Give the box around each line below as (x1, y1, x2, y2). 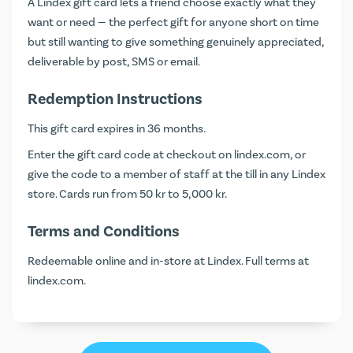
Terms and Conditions (28, 221, 180, 242)
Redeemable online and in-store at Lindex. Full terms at (28, 253, 309, 269)
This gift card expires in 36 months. (28, 121, 206, 136)
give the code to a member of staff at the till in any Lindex (28, 166, 325, 182)
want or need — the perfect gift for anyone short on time (28, 14, 319, 30)
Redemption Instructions (28, 88, 203, 110)
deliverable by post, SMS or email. (28, 54, 200, 69)
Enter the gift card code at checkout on (28, 147, 234, 162)
